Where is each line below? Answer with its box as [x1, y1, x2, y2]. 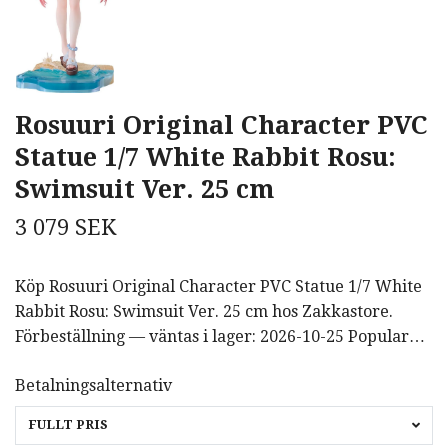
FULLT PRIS [28, 416, 108, 432]
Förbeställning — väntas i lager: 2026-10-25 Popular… [15, 326, 425, 346]
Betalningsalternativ [15, 375, 172, 395]
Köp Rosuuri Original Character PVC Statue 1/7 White [15, 276, 422, 296]
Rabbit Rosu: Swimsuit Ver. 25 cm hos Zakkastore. [15, 301, 393, 321]
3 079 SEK [15, 214, 116, 240]
